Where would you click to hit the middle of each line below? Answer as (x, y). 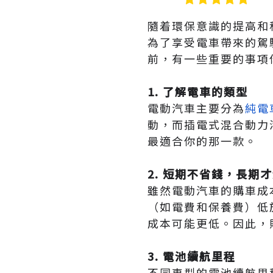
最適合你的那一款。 (202, 140)
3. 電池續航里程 (192, 256)
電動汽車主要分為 (196, 108)
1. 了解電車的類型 (198, 91)
